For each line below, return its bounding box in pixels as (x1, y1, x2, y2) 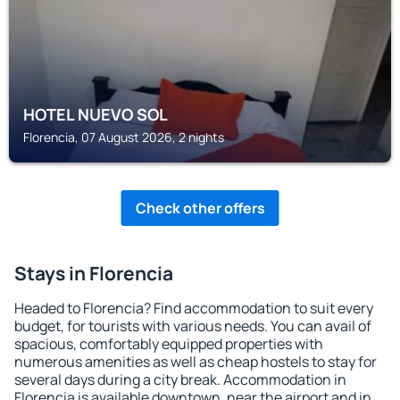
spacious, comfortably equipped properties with (14, 334, 323, 354)
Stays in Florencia (14, 261, 173, 286)
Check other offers (135, 198, 265, 218)
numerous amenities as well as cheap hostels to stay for (14, 352, 377, 371)
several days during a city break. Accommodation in (14, 370, 346, 389)
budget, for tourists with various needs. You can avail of (14, 316, 371, 336)
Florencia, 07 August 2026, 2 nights (23, 129, 224, 146)
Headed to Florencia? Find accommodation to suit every (14, 298, 373, 318)
